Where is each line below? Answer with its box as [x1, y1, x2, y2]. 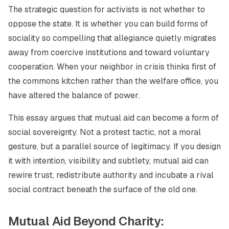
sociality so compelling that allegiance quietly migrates [8, 33, 216, 43]
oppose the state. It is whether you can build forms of [8, 18, 208, 29]
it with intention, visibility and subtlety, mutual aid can [8, 155, 209, 166]
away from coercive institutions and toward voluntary [8, 47, 210, 58]
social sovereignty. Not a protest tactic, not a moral [8, 127, 201, 138]
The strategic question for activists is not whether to [8, 4, 205, 15]
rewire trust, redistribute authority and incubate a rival [8, 170, 214, 180]
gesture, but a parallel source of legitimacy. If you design [8, 141, 221, 152]
